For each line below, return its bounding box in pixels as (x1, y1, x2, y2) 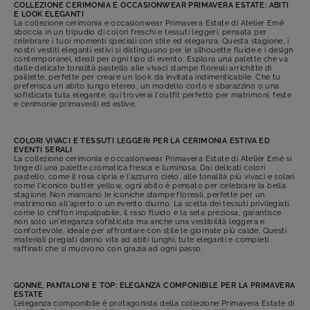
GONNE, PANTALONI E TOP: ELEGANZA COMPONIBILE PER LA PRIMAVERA (14, 281, 295, 291)
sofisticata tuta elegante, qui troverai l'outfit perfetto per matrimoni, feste (14, 91, 292, 100)
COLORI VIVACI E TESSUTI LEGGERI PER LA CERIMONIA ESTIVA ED (14, 136, 271, 146)
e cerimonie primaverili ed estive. (14, 100, 136, 109)
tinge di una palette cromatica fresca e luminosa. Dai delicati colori (14, 163, 266, 173)
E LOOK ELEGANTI (14, 10, 84, 19)
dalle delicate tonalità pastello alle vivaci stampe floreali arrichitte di (14, 64, 272, 73)
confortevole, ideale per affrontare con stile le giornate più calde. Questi (14, 226, 286, 236)
